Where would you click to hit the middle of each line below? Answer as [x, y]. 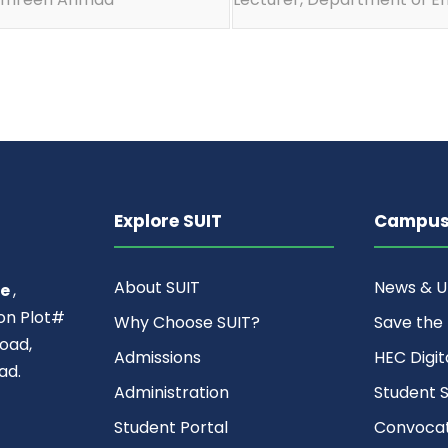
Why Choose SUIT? [186, 322]
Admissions [157, 357]
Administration [171, 392]
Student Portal [170, 427]
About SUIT [156, 287]
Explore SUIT [167, 221]
